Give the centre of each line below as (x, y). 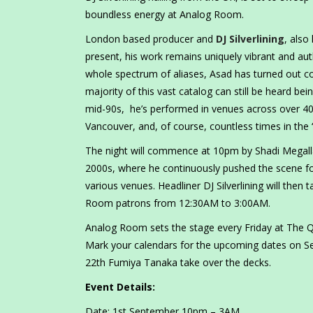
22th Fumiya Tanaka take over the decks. (178, 263)
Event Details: (120, 287)
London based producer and (151, 39)
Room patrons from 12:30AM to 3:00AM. (178, 203)
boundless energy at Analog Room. (165, 15)
